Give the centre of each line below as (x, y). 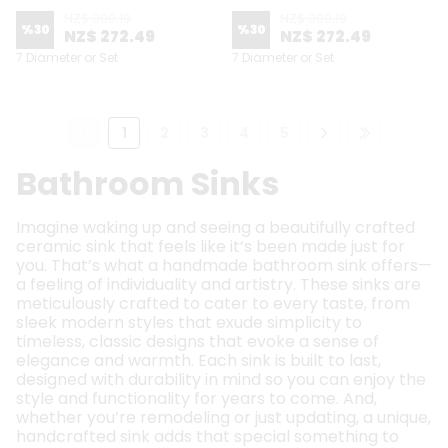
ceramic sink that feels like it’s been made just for (210, 246)
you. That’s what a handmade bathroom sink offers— (224, 265)
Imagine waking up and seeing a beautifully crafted (215, 227)
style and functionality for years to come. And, (196, 398)
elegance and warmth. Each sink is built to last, (198, 360)
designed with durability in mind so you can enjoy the (221, 379)
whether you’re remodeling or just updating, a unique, (223, 417)
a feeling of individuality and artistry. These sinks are (218, 284)
